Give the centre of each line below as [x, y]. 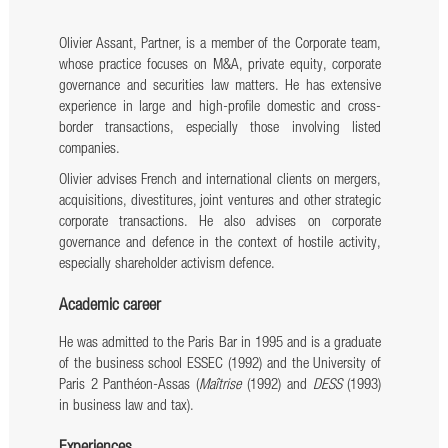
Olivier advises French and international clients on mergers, [220, 181]
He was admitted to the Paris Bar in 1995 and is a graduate [220, 344]
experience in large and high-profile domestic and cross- [220, 108]
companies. [89, 150]
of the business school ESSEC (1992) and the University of [220, 365]
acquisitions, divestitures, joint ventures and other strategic [220, 202]
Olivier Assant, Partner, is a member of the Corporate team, [220, 45]
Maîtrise [223, 386]
